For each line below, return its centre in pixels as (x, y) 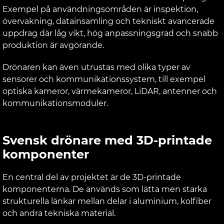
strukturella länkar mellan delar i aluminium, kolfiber (107, 201)
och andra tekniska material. (59, 213)
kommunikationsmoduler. (55, 103)
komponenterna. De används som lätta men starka (105, 189)
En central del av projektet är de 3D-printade (92, 177)
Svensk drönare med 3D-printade (107, 140)
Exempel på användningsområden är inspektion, (100, 9)
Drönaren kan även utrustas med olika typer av (96, 67)
